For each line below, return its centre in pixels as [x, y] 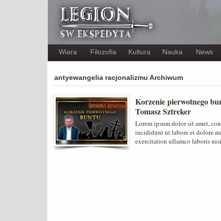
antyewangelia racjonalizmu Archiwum [119, 77]
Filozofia [103, 52]
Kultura [139, 52]
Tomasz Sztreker [163, 111]
